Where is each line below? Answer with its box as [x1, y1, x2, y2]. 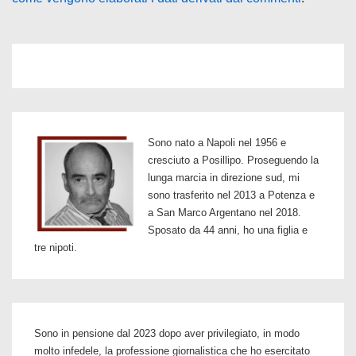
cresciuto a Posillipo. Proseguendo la [148, 154, 319, 166]
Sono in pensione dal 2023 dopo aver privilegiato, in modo [34, 327, 300, 339]
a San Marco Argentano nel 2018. [148, 207, 301, 219]
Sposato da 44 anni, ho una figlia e [148, 224, 308, 236]
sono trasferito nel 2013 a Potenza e [148, 189, 315, 201]
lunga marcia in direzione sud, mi [148, 172, 300, 184]
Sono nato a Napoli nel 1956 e [148, 137, 286, 149]
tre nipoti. [34, 242, 77, 253]
